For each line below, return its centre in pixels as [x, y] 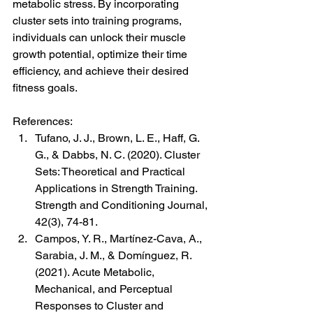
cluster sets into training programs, [99, 21]
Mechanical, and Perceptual [105, 289]
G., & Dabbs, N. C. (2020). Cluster [119, 155]
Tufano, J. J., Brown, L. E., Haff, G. [118, 138]
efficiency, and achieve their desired [102, 71]
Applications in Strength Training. [117, 189]
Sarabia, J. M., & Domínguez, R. [115, 256]
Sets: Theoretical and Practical [111, 172]
